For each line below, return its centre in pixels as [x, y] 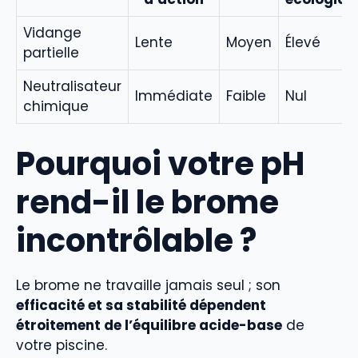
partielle [51, 53]
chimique [56, 106]
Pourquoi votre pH [160, 163]
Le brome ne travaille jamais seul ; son [148, 285]
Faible [246, 96]
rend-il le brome [147, 202]
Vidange [52, 33]
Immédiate [174, 96]
